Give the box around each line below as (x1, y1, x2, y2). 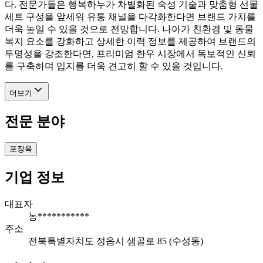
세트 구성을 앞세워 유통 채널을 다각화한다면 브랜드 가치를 (5, 11, 256, 22)
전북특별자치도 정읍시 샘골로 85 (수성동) (28, 236, 203, 247)
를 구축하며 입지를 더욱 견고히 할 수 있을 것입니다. (5, 60, 223, 71)
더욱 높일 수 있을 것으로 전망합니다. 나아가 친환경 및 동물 (5, 23, 254, 34)
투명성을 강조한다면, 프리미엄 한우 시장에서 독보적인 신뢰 (5, 48, 256, 59)
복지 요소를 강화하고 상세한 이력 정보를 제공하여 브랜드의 (5, 36, 256, 46)
